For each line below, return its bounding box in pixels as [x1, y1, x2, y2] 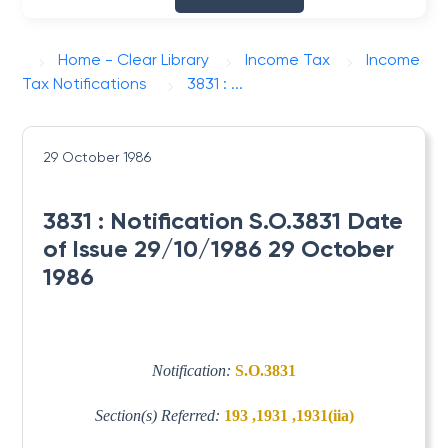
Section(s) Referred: [94, 406, 224, 424]
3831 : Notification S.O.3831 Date [43, 206, 404, 235]
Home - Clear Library [58, 50, 210, 69]
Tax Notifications [22, 74, 148, 93]
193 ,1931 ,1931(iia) [223, 406, 354, 424]
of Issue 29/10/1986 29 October [43, 234, 395, 263]
